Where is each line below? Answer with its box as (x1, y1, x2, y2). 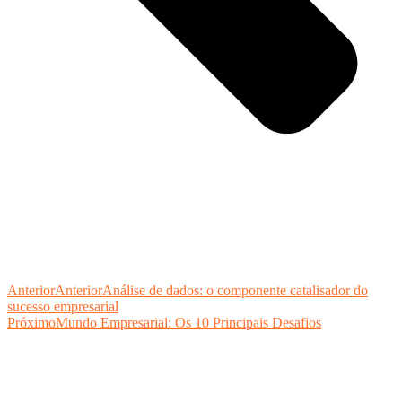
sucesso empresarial (7, 298, 118, 314)
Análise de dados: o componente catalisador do (102, 282, 368, 298)
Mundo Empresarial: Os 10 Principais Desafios (56, 314, 321, 330)
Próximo (7, 314, 56, 330)
